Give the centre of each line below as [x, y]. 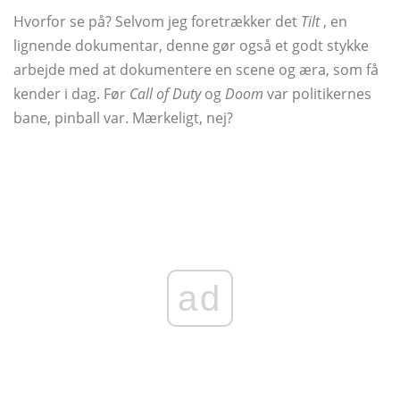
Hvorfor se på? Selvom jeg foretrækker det [157, 22]
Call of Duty [165, 94]
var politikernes [317, 94]
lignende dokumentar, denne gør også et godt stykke [191, 46]
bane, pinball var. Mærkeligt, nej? [123, 118]
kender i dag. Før [71, 94]
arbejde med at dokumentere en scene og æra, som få [196, 70]
